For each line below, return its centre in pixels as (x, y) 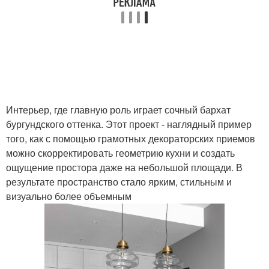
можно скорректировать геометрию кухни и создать (120, 153)
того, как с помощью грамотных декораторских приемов (131, 138)
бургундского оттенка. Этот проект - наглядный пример (129, 124)
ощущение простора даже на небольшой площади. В (124, 167)
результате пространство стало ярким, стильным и (119, 182)
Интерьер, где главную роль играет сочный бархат (118, 110)
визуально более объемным (69, 196)
